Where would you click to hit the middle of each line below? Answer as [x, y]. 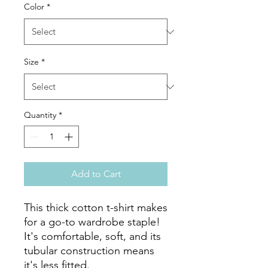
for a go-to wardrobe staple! [92, 222]
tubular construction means [89, 251]
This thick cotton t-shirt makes [96, 208]
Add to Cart [96, 174]
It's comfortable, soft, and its [92, 236]
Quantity [40, 115]
